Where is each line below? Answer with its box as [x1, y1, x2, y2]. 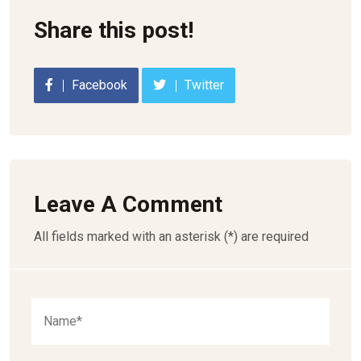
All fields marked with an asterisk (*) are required [34, 229, 309, 244]
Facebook [72, 77, 127, 93]
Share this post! [34, 17, 193, 44]
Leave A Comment [34, 191, 222, 218]
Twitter [185, 77, 224, 93]
